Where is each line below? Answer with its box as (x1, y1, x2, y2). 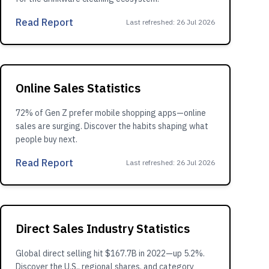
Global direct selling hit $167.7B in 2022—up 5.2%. (16, 248, 205, 259)
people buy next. (16, 134, 77, 145)
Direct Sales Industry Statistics (16, 220, 190, 237)
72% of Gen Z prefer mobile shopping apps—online (16, 107, 206, 118)
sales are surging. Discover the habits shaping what (16, 121, 208, 131)
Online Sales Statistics (16, 80, 141, 96)
